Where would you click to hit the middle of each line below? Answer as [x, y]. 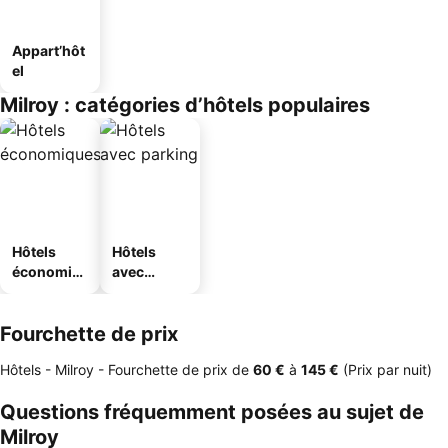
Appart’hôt [48, 50]
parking [138, 291]
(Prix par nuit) [385, 369]
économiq [46, 271]
